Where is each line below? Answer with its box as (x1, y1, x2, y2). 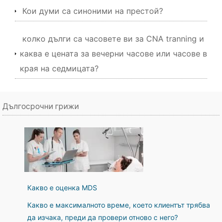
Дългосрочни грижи (2, 102, 79, 111)
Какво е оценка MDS (27, 183, 97, 192)
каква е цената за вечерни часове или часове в (20, 49, 207, 58)
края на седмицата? (20, 63, 99, 73)
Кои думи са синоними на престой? (22, 6, 163, 16)
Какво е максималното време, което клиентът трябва (27, 201, 210, 209)
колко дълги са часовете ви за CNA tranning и (22, 34, 204, 44)
